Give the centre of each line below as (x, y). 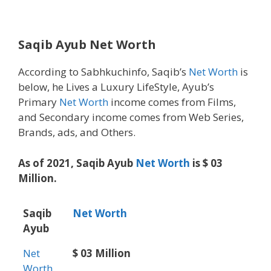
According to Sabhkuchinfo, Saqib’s (103, 72)
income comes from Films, (172, 102)
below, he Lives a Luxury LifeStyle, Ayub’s (116, 87)
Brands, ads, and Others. (77, 132)
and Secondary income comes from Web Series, (131, 117)
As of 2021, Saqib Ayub (77, 163)
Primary (39, 102)
